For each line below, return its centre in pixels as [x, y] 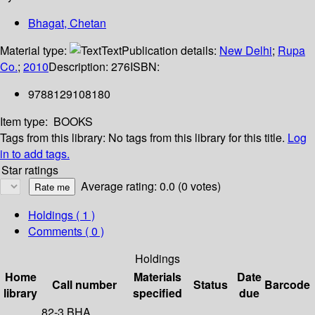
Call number [84, 285]
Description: [80, 67]
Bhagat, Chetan [67, 23]
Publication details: [171, 51]
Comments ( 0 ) [66, 231]
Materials [157, 277]
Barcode [287, 285]
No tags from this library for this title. [197, 138]
